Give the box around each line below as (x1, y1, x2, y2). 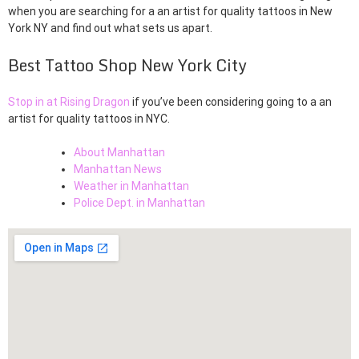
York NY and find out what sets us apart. (8, 21, 212, 34)
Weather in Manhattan (74, 179, 189, 192)
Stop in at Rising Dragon (8, 95, 130, 108)
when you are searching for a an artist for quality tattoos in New (8, 4, 333, 18)
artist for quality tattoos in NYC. (8, 111, 170, 125)
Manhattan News (74, 162, 162, 175)
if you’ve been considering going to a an (130, 95, 332, 108)
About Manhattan (74, 145, 165, 159)
